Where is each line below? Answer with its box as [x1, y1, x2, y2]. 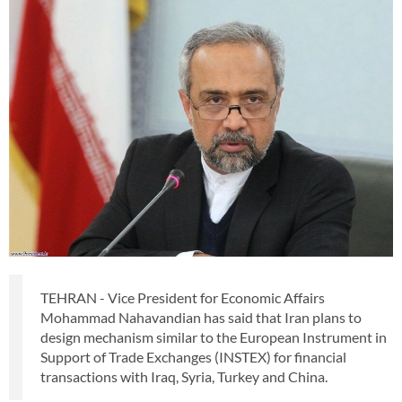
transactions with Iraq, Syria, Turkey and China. [40, 367, 328, 385]
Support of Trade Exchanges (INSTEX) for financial [40, 347, 346, 365]
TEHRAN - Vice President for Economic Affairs [40, 288, 325, 306]
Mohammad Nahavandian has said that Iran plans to [40, 308, 362, 326]
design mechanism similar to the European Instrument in [40, 328, 387, 345]
